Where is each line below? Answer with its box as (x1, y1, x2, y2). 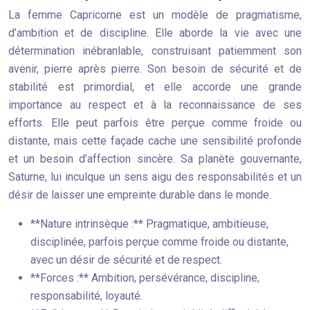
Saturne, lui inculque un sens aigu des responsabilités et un (8, 170, 302, 183)
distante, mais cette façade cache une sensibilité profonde (8, 134, 302, 147)
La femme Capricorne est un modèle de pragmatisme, (8, 8, 302, 21)
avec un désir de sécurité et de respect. (30, 253, 222, 266)
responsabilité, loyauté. (30, 289, 143, 302)
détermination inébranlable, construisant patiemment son (8, 44, 302, 57)
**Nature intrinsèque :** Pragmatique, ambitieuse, (30, 217, 268, 230)
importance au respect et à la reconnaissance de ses (8, 98, 302, 111)
